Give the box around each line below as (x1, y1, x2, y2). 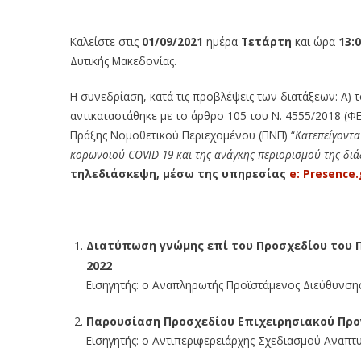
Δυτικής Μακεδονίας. (70, 52, 176, 68)
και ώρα (295, 33, 338, 49)
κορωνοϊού (70, 146, 125, 162)
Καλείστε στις (70, 33, 142, 49)
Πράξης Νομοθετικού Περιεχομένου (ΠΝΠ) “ (70, 127, 295, 143)
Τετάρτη (241, 33, 295, 49)
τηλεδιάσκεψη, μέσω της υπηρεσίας (70, 165, 289, 181)
